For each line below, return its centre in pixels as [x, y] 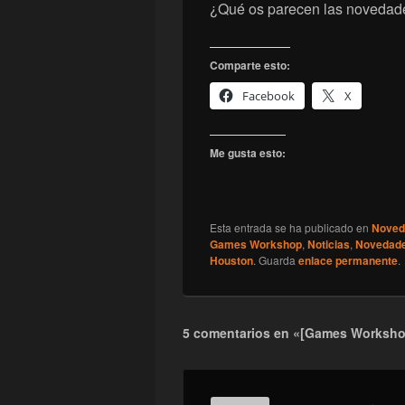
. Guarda [276, 260]
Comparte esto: [250, 66]
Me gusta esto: [248, 153]
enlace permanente [348, 261]
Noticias [329, 245]
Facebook [268, 96]
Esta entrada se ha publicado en [291, 228]
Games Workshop [256, 245]
